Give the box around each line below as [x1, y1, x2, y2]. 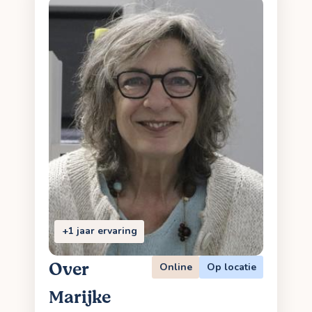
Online [159, 260, 192, 274]
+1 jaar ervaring [61, 224, 137, 238]
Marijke [49, 284, 111, 310]
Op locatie [206, 260, 256, 274]
